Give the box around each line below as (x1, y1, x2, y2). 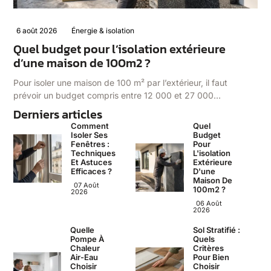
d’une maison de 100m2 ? (13, 54, 151, 72)
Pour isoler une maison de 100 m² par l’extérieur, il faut (13, 77, 228, 88)
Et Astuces (71, 157, 113, 167)
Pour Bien (193, 252, 229, 262)
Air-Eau (70, 252, 99, 262)
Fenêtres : (71, 139, 110, 149)
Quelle (70, 224, 95, 235)
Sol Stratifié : (193, 224, 240, 235)
